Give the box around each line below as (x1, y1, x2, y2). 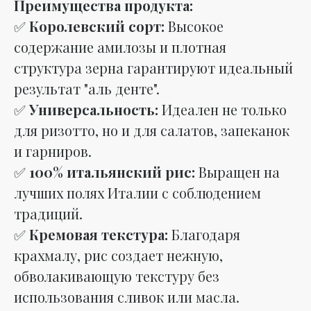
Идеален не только (158, 99, 287, 119)
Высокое (165, 16, 224, 35)
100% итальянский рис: (29, 162, 195, 181)
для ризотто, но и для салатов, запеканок (14, 120, 289, 140)
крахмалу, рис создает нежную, (14, 245, 223, 264)
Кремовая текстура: (29, 224, 168, 244)
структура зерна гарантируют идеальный (14, 58, 293, 77)
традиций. (14, 203, 83, 223)
